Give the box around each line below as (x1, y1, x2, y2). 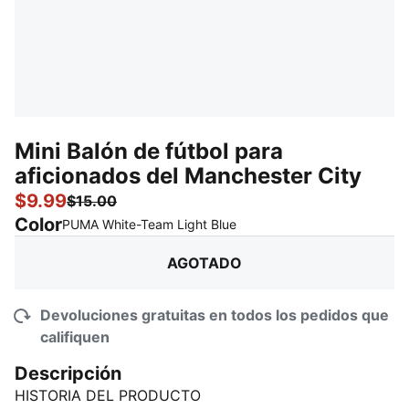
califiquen (40, 328, 110, 346)
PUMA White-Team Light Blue (62, 216, 236, 232)
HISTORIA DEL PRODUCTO (15, 386, 201, 404)
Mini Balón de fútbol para (15, 138, 283, 164)
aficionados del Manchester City (15, 163, 362, 189)
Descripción (15, 362, 121, 384)
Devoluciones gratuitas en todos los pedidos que (40, 306, 389, 324)
